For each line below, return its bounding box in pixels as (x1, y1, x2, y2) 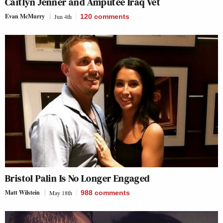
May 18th (49, 189, 72, 197)
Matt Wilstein (5, 188, 40, 197)
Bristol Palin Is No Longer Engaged (5, 171, 150, 185)
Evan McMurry (5, 12, 45, 20)
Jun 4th (54, 12, 72, 20)
